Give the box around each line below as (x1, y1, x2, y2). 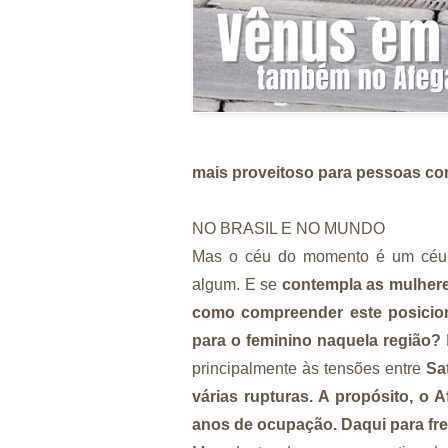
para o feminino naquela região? (192, 331, 441, 349)
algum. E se (192, 275, 282, 293)
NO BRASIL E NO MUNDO (192, 219, 385, 237)
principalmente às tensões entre (192, 359, 427, 377)
